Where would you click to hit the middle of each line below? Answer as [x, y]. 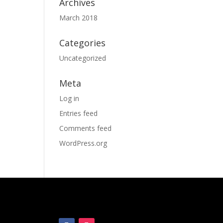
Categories [83, 43]
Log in [69, 98]
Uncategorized [83, 58]
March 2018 [79, 18]
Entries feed [79, 113]
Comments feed [86, 128]
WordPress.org [83, 143]
